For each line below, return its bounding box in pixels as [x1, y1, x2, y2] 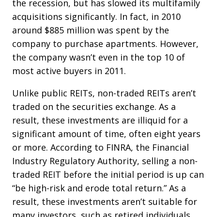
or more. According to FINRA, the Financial [12, 141, 189, 153]
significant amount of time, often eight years [12, 128, 201, 139]
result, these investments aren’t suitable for [12, 196, 197, 207]
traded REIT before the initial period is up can [12, 169, 204, 180]
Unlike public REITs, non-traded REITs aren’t [12, 87, 196, 99]
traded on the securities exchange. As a [12, 101, 176, 112]
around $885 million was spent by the [12, 24, 169, 36]
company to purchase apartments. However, [12, 38, 199, 49]
